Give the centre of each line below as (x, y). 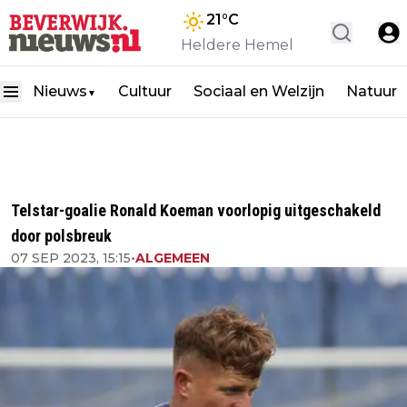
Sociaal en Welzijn (259, 91)
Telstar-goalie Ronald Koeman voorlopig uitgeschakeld (196, 210)
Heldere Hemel (237, 45)
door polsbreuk (61, 236)
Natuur (372, 91)
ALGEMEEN (173, 258)
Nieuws (60, 91)
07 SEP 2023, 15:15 (71, 258)
